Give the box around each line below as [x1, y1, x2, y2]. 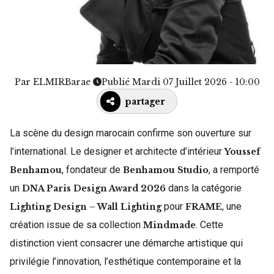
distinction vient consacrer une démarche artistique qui [10, 237, 243, 249]
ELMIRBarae [32, 76, 91, 87]
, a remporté [209, 164, 259, 176]
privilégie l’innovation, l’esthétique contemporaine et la [10, 256, 241, 267]
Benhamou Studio [123, 165, 209, 176]
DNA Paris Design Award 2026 [22, 183, 166, 194]
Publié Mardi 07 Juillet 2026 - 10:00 [101, 76, 260, 87]
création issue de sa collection [10, 219, 143, 231]
